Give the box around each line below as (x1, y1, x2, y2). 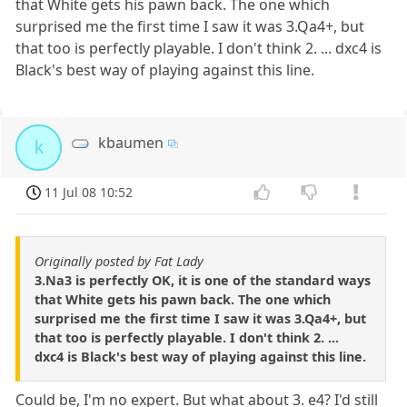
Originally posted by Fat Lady (35, 253, 203, 271)
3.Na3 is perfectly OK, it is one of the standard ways (35, 272, 371, 290)
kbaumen (98, 132, 164, 153)
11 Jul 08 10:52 (45, 183, 134, 201)
